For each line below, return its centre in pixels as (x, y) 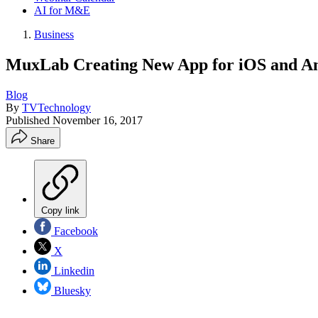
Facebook (75, 231)
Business (54, 34)
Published (29, 120)
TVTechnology (56, 107)
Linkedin (73, 270)
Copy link (60, 210)
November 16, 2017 (98, 120)
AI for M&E (62, 10)
